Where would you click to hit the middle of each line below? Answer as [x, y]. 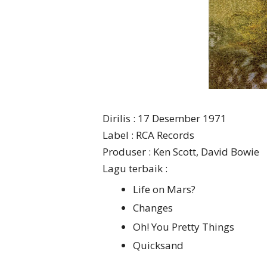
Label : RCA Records [148, 135]
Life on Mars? [165, 189]
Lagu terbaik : [135, 169]
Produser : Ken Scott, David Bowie [181, 152]
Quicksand [159, 246]
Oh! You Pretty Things [185, 226]
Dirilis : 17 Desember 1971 [164, 119]
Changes [154, 208]
